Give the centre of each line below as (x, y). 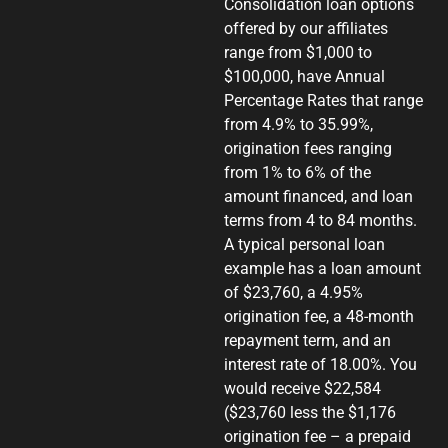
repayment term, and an (307, 341)
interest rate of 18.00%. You (320, 365)
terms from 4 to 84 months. (320, 221)
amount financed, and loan (318, 197)
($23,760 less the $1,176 (310, 413)
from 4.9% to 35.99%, (298, 125)
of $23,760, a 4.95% (293, 293)
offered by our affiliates (306, 29)
